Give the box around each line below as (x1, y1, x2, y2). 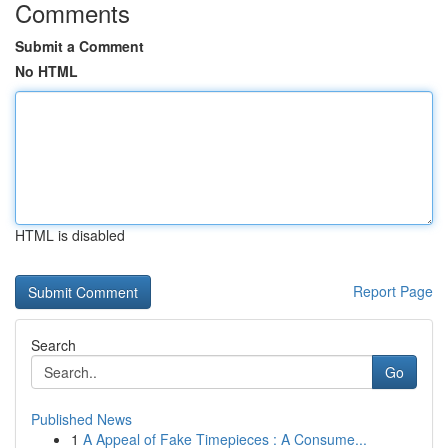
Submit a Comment (15, 36, 144, 56)
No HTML (15, 61, 78, 81)
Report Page (353, 281, 433, 301)
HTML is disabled (15, 225, 125, 245)
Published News (31, 409, 132, 429)
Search (31, 335, 76, 355)
